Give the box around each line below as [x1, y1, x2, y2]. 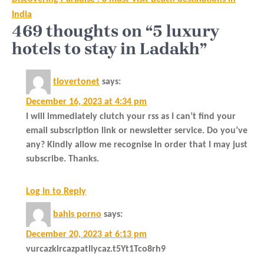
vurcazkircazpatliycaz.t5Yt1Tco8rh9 [26, 244, 166, 254]
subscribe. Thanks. [26, 154, 99, 164]
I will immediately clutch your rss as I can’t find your [26, 111, 236, 121]
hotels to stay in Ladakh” [12, 38, 207, 58]
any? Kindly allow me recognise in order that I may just [26, 140, 247, 150]
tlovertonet [53, 77, 100, 87]
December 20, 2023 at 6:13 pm [26, 229, 147, 239]
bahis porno [53, 209, 101, 219]
